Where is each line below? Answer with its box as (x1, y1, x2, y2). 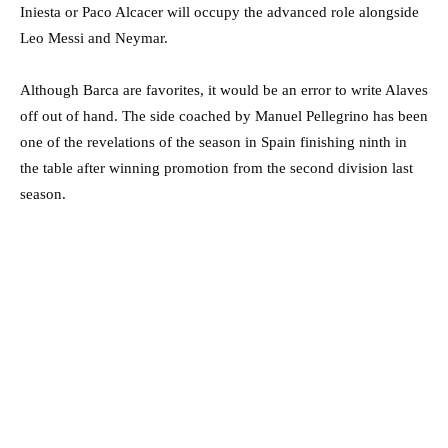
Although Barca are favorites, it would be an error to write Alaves (20, 82, 428, 99)
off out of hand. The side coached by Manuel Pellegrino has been (20, 108, 428, 125)
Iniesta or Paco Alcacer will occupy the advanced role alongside (20, 4, 419, 21)
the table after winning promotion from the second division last (20, 160, 413, 177)
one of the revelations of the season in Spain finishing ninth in (20, 134, 407, 151)
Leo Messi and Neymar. (20, 30, 168, 47)
